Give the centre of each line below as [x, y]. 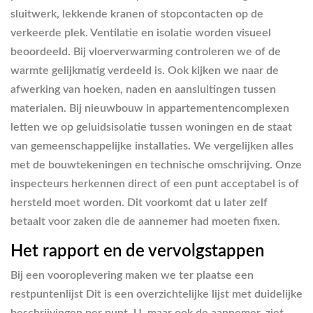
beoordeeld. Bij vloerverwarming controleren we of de [146, 52]
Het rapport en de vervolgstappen [137, 252]
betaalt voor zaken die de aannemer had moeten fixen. [145, 221]
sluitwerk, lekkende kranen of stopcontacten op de [137, 14]
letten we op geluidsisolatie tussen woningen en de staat [151, 127]
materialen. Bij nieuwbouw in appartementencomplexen [150, 108]
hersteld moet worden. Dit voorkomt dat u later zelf [139, 203]
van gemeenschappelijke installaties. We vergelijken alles [152, 146]
